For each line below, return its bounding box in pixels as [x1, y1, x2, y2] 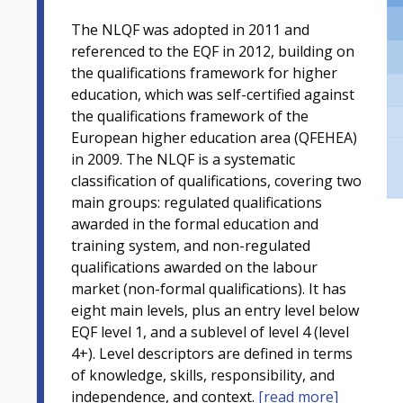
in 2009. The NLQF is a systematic [71, 149, 295, 170]
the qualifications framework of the [71, 106, 309, 127]
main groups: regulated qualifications [71, 193, 322, 213]
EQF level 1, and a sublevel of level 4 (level [71, 322, 349, 343]
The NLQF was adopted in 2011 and [71, 20, 309, 40]
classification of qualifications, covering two [71, 171, 362, 192]
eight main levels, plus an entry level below [71, 300, 359, 321]
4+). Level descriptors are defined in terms [71, 344, 353, 364]
